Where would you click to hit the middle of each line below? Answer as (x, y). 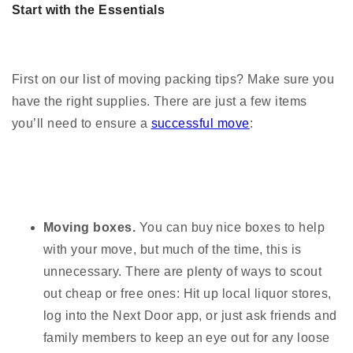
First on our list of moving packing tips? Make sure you (173, 80)
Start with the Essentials (88, 10)
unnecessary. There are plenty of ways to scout (183, 272)
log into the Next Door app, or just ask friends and (190, 316)
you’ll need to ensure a (82, 124)
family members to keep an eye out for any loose (187, 338)
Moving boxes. (91, 228)
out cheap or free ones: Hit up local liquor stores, (188, 294)
